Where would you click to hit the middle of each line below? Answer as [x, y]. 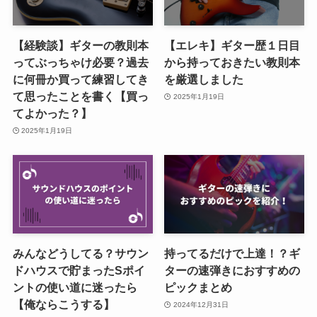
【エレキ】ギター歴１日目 [232, 46]
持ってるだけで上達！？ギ [232, 254]
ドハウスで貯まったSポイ [79, 271]
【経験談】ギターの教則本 [80, 46]
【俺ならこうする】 [63, 305]
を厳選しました [204, 80]
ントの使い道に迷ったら [75, 288]
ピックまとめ [198, 288]
